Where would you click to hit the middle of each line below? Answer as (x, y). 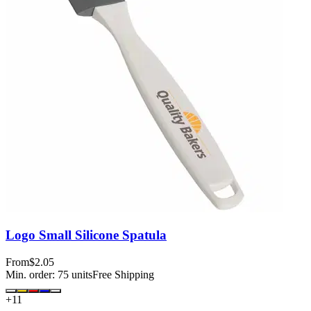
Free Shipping (123, 275)
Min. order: (32, 275)
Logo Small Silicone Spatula (86, 235)
